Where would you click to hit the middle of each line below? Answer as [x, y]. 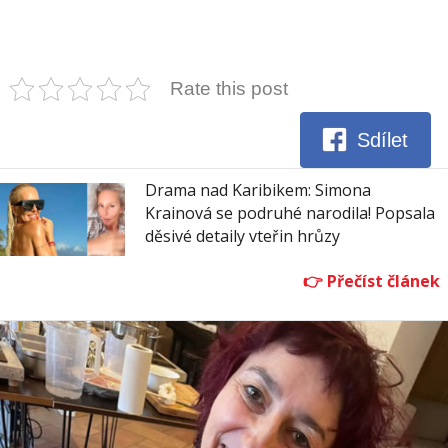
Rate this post [229, 88]
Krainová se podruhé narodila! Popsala [290, 212]
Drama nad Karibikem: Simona [258, 189]
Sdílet [383, 140]
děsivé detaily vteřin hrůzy [242, 235]
